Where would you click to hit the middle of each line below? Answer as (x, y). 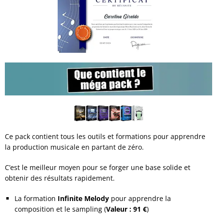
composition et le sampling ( (60, 209)
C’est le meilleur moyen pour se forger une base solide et (98, 168)
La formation (36, 199)
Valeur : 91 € (126, 209)
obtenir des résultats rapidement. (60, 178)
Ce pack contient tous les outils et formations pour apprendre (105, 137)
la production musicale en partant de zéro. (74, 147)
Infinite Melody (83, 199)
